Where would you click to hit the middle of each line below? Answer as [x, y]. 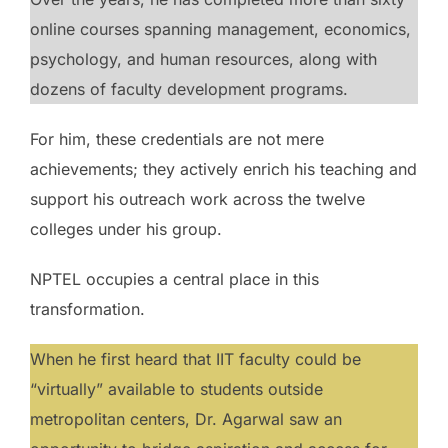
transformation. [87, 308]
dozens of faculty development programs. [189, 88]
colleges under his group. [126, 228]
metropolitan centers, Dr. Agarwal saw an [186, 418]
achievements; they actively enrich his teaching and [223, 168]
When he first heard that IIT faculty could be [195, 358]
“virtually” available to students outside [176, 388]
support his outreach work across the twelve [197, 198]
